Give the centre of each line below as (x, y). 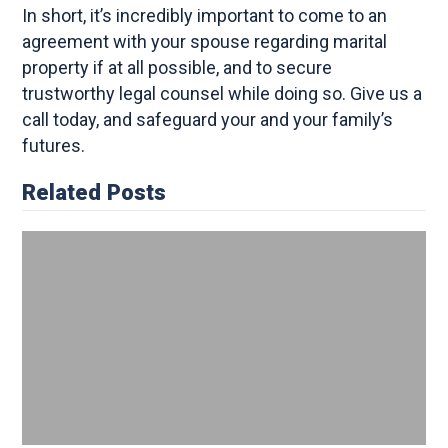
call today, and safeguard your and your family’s (208, 119)
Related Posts (94, 191)
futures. (56, 145)
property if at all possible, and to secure (177, 67)
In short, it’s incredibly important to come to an (205, 15)
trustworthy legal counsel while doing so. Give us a (222, 93)
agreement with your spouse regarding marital (205, 41)
